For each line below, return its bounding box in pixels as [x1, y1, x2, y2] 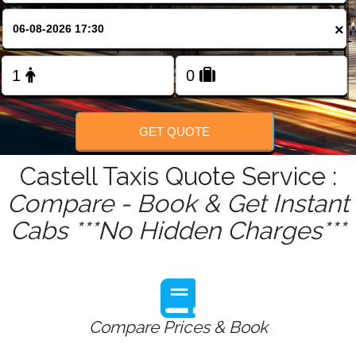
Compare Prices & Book [88, 317, 268, 338]
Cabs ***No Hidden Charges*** [10, 216, 346, 246]
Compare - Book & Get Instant [7, 189, 349, 219]
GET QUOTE [139, 124, 211, 138]
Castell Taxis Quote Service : [19, 162, 337, 192]
